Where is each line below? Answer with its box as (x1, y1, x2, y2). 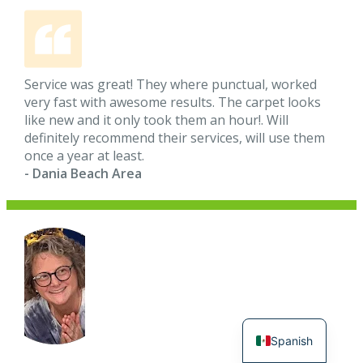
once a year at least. (24, 146, 145, 164)
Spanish (271, 333, 314, 348)
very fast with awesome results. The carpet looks (24, 92, 322, 111)
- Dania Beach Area (24, 164, 143, 182)
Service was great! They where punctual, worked (24, 75, 318, 93)
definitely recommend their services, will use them (24, 128, 326, 147)
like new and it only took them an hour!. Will (24, 110, 289, 129)
